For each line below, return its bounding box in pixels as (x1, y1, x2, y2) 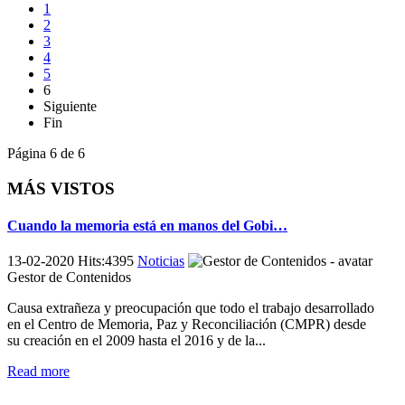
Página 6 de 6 (7, 146, 85, 162)
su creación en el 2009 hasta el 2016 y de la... (7, 333, 266, 349)
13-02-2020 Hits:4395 (7, 253, 137, 269)
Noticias (137, 253, 184, 269)
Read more (7, 363, 70, 380)
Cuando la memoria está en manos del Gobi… (7, 218, 287, 234)
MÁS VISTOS (7, 178, 115, 198)
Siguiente (43, 99, 97, 115)
